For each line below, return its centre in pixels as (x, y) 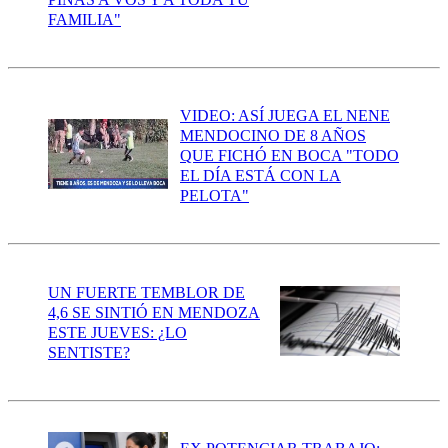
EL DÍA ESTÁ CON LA (260, 176)
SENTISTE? (89, 352)
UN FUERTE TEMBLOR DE (146, 292)
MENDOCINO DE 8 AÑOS (273, 136)
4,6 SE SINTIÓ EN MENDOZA (154, 312)
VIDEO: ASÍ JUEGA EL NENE (285, 116)
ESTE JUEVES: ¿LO (117, 332)
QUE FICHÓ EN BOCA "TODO (289, 156)
